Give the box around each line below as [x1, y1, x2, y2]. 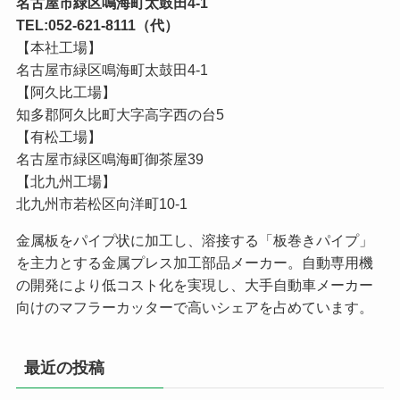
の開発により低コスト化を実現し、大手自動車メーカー [15, 276, 373, 293]
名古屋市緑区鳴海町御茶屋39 [15, 150, 204, 167]
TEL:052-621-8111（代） [15, 16, 179, 33]
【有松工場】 [15, 128, 102, 145]
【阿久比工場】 [15, 83, 116, 100]
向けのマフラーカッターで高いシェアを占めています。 [15, 298, 373, 315]
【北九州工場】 [15, 172, 116, 189]
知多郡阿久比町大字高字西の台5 [15, 105, 224, 122]
